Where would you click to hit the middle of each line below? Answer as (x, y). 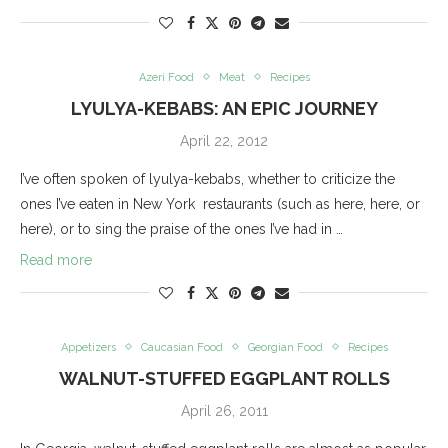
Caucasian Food (181, 347)
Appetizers (88, 347)
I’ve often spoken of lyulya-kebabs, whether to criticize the (207, 178)
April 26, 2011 (224, 410)
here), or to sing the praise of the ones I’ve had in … (181, 228)
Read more (56, 259)
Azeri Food (166, 77)
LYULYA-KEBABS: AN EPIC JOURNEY (224, 108)
